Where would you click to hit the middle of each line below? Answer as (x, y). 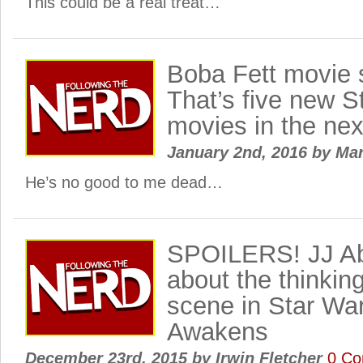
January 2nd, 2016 (239, 152)
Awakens (218, 332)
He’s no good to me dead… (124, 182)
